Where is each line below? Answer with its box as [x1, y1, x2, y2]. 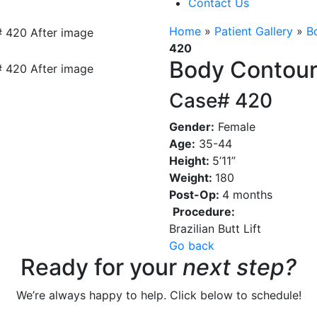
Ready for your [21, 253, 183, 281]
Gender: [169, 120, 214, 134]
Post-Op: [169, 188, 222, 202]
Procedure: [173, 204, 235, 219]
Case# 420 [169, 88, 272, 113]
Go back [169, 238, 214, 253]
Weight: [169, 171, 215, 185]
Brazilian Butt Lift [169, 221, 261, 236]
